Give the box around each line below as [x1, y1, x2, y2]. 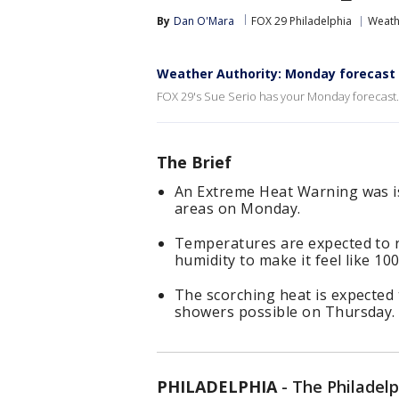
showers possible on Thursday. [175, 302, 395, 322]
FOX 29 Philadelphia [251, 13, 352, 28]
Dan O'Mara [174, 13, 234, 28]
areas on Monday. [175, 199, 301, 218]
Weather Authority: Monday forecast [157, 65, 395, 82]
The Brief [157, 151, 232, 173]
